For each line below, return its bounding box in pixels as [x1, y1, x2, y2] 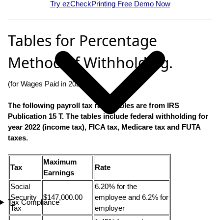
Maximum [43, 157, 77, 166]
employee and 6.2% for [95, 192, 168, 201]
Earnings [43, 168, 74, 177]
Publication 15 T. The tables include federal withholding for [8, 111, 208, 120]
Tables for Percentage [8, 30, 157, 51]
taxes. [8, 133, 28, 142]
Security [10, 192, 37, 201]
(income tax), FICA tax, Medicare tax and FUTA [40, 122, 200, 131]
